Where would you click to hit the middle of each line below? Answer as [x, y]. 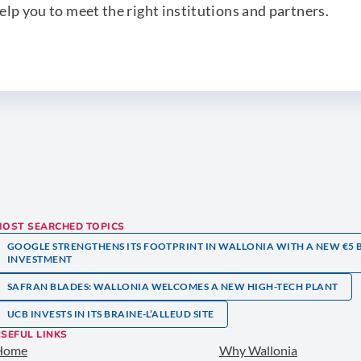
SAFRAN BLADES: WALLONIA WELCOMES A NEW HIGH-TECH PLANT [173, 287]
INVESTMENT [40, 259]
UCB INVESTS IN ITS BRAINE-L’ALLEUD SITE [111, 314]
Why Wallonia [258, 351]
